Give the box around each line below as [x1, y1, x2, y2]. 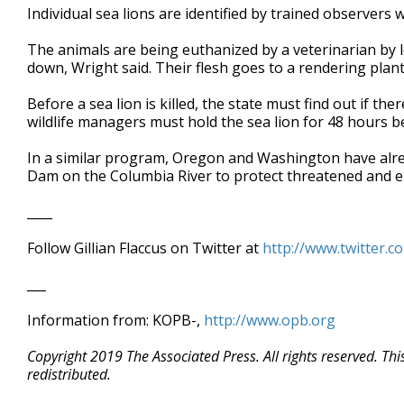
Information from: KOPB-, [27, 310, 204, 330]
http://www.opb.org [204, 310, 335, 330]
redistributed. [27, 364, 111, 384]
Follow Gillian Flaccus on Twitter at [27, 238, 262, 258]
